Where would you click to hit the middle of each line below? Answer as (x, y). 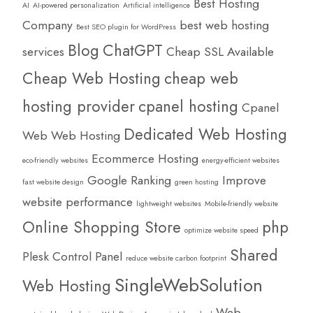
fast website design (53, 182)
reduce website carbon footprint (176, 259)
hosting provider (79, 107)
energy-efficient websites (241, 161)
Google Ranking (129, 181)
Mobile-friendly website (241, 204)
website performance (78, 202)
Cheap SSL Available (220, 52)
